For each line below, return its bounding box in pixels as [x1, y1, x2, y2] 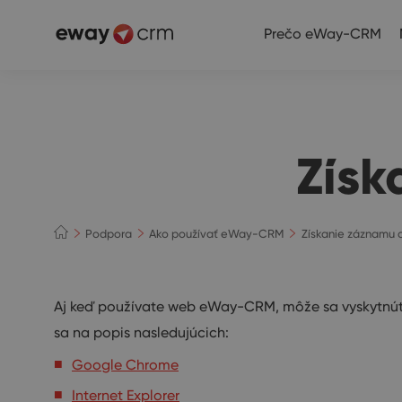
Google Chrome [72, 356, 179, 373]
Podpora [85, 225, 133, 240]
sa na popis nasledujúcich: [54, 324, 229, 341]
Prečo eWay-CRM [264, 25, 381, 42]
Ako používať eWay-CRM [149, 225, 284, 240]
